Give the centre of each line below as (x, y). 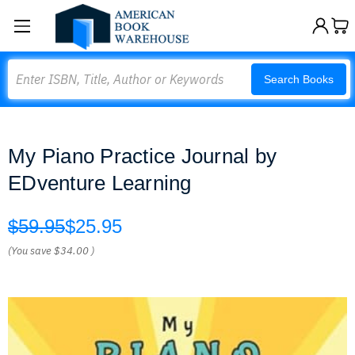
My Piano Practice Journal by (142, 156)
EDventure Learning (100, 183)
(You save (30, 251)
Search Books (299, 79)
